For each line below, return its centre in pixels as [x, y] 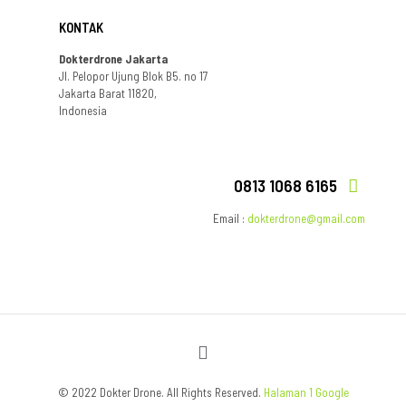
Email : [230, 218]
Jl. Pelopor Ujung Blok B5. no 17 [133, 76]
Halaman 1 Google [306, 392]
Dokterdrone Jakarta [113, 59]
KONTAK [81, 27]
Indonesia [83, 111]
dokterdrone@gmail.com [306, 218]
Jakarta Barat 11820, [108, 93]
